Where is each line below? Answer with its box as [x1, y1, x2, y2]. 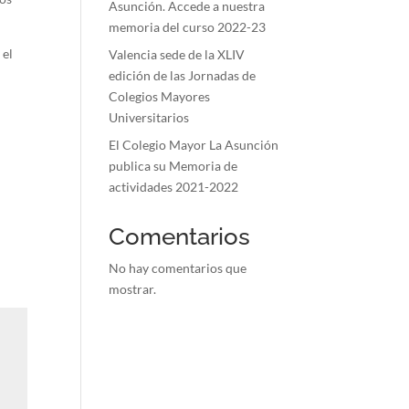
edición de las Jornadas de [109, 68, 257, 83]
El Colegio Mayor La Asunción [109, 137, 279, 152]
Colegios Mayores [109, 89, 211, 104]
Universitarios [109, 110, 190, 125]
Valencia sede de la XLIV [109, 47, 246, 62]
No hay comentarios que [109, 260, 247, 276]
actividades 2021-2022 [109, 179, 239, 194]
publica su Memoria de [109, 158, 238, 173]
